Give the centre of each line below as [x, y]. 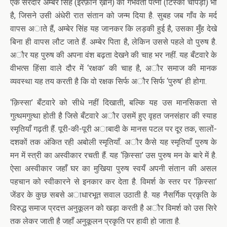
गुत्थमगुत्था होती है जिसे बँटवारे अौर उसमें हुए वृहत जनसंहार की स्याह [113, 116]
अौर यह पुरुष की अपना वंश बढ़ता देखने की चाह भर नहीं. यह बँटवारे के [113, 55]
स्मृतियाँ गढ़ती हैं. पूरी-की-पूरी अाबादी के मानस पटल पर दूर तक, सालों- [113, 129]
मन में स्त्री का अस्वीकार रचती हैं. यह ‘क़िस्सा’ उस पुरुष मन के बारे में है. [113, 155]
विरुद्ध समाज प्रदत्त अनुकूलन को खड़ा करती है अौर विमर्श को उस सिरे [113, 208]
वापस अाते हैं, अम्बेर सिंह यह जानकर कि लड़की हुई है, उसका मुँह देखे [113, 29]
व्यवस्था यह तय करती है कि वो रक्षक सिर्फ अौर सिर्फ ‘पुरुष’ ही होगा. [108, 81]
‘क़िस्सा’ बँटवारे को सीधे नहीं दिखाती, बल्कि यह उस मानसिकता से [113, 103]
